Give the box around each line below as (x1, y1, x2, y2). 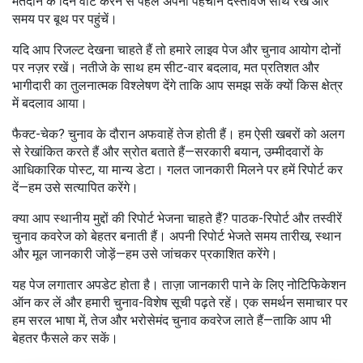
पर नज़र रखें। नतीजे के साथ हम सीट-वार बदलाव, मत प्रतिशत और (12, 60, 319, 75)
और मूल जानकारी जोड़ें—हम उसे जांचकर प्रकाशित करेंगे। (12, 246, 278, 262)
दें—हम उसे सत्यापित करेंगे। (12, 180, 139, 195)
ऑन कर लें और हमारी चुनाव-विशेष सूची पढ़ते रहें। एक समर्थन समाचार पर (12, 295, 348, 310)
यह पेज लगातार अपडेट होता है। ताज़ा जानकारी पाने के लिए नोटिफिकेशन (12, 277, 346, 293)
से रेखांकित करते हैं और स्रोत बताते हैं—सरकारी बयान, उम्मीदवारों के (12, 144, 323, 160)
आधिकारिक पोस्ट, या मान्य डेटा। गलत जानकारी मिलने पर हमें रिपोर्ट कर (12, 162, 343, 177)
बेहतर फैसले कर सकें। (12, 331, 118, 346)
